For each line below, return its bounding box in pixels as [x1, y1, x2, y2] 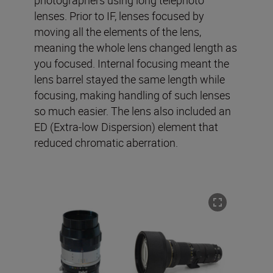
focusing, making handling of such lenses [34, 88, 230, 103]
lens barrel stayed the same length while [34, 72, 225, 87]
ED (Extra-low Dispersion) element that [34, 119, 218, 135]
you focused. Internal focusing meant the [34, 56, 229, 71]
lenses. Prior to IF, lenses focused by [34, 9, 204, 24]
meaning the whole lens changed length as [34, 40, 237, 55]
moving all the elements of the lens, [34, 24, 201, 40]
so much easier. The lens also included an [34, 104, 231, 119]
